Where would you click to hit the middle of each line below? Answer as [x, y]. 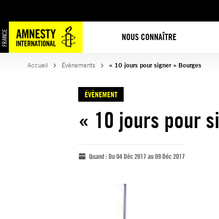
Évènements [78, 65]
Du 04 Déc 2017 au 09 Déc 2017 [147, 156]
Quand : [99, 156]
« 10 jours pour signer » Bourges [155, 65]
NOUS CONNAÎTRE [149, 37]
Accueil [38, 65]
